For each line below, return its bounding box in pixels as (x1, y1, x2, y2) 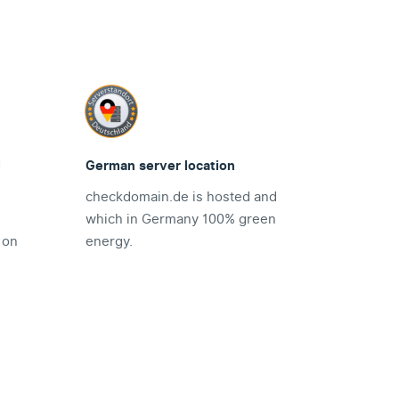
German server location (85, 156, 235, 176)
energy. (85, 232, 133, 252)
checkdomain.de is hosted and (85, 187, 277, 208)
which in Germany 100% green (85, 209, 276, 230)
